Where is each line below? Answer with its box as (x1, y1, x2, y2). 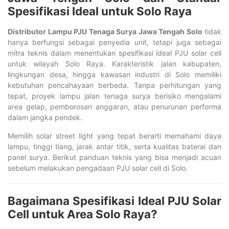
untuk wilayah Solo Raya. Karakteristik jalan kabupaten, (8, 59, 221, 68)
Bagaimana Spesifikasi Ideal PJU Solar (8, 193, 221, 208)
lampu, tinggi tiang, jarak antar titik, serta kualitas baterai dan (8, 142, 221, 151)
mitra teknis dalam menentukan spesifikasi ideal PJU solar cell (8, 48, 221, 57)
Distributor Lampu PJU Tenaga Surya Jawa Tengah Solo (8, 27, 202, 36)
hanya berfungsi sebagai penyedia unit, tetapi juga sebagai (8, 37, 221, 47)
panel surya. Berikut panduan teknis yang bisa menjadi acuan (8, 152, 221, 162)
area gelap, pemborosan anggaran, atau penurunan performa (8, 102, 221, 111)
